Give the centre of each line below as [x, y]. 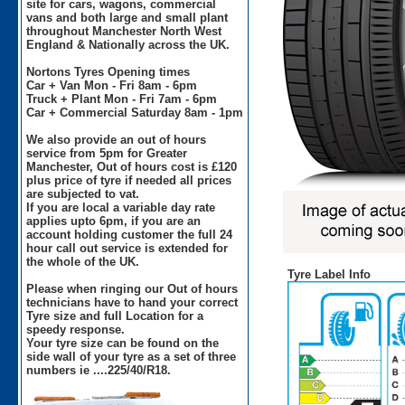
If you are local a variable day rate [121, 207]
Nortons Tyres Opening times [108, 71]
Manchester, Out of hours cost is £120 [132, 166]
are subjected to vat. [83, 193]
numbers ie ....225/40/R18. [99, 370]
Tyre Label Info [329, 274]
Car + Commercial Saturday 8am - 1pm [135, 112]
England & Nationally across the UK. [128, 44]
